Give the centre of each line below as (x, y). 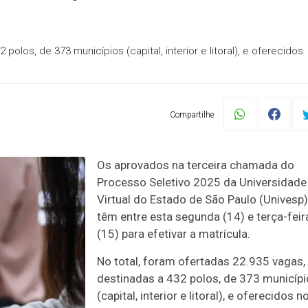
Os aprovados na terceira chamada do (196, 165)
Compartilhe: (193, 115)
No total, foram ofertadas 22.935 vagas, (201, 261)
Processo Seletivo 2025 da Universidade (202, 182)
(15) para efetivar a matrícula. (174, 234)
